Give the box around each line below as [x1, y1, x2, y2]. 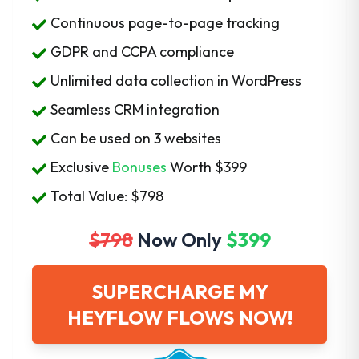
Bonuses [112, 158, 167, 177]
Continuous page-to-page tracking [50, 14, 280, 33]
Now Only [136, 228, 226, 252]
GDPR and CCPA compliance [50, 42, 235, 62]
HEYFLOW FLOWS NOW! [67, 305, 292, 330]
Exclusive [50, 158, 113, 177]
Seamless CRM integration [50, 100, 220, 119]
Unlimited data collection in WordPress [50, 71, 302, 91]
